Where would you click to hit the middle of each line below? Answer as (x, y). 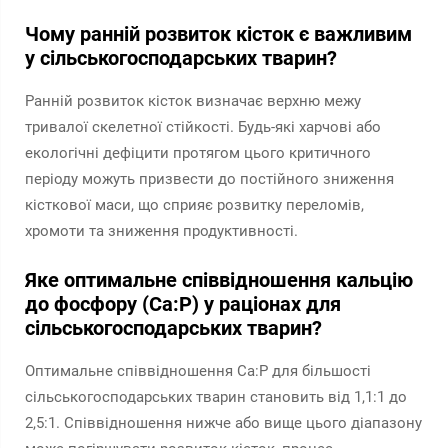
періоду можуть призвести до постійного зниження (209, 179)
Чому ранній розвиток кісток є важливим (218, 34)
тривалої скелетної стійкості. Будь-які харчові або (203, 127)
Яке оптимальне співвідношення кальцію (219, 280)
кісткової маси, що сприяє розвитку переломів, (194, 205)
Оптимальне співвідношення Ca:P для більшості (198, 371)
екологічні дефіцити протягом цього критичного (198, 153)
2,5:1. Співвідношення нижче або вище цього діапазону (223, 423)
